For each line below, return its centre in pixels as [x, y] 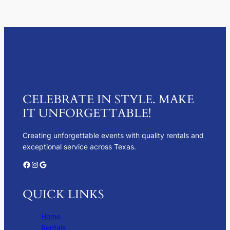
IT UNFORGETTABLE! [87, 113]
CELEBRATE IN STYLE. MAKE [108, 99]
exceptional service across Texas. [79, 147]
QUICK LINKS [63, 194]
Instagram [34, 164]
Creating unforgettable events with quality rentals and [113, 136]
